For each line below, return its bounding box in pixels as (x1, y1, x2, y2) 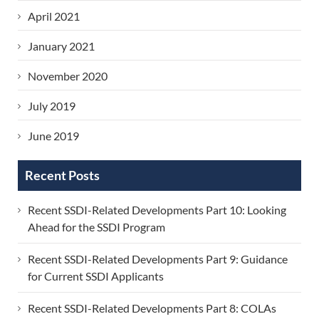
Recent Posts (25, 167, 100, 184)
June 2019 (28, 129, 79, 143)
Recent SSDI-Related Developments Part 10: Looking (28, 203, 286, 217)
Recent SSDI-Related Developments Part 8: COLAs (28, 301, 276, 315)
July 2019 (28, 99, 75, 113)
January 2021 (28, 39, 95, 53)
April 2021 (28, 9, 80, 23)
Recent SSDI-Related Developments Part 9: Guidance (28, 252, 288, 266)
